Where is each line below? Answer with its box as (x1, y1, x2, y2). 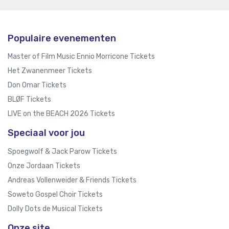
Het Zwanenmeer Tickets (8, 66, 92, 76)
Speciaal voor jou (8, 127, 85, 139)
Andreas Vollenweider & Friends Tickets (8, 175, 136, 185)
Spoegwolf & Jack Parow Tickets (8, 147, 117, 156)
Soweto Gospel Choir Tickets (8, 190, 103, 199)
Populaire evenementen (8, 33, 116, 44)
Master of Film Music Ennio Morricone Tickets (8, 52, 155, 61)
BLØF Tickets (8, 95, 51, 104)
